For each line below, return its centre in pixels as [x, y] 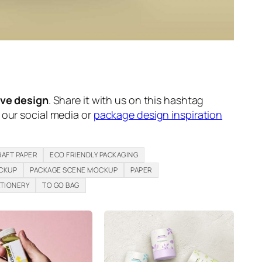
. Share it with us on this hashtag [126, 100]
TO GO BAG [61, 185]
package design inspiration [158, 114]
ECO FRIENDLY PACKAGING [94, 154]
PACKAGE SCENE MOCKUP [74, 170]
